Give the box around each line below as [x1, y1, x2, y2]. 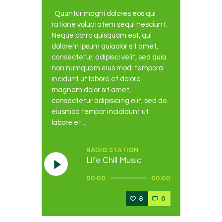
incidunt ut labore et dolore [52, 75, 141, 83]
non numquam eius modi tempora [52, 64, 163, 72]
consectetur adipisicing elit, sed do [52, 97, 166, 105]
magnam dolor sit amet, [52, 86, 131, 94]
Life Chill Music [86, 156, 141, 166]
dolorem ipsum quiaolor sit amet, [52, 43, 158, 51]
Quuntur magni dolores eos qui [52, 10, 156, 18]
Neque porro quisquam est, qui [52, 32, 152, 40]
